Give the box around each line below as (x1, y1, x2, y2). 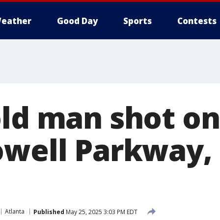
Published (33, 207, 64, 216)
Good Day (57, 15, 98, 27)
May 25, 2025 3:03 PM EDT (64, 207, 137, 216)
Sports (123, 15, 152, 27)
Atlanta (5, 207, 25, 216)
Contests (177, 15, 217, 27)
